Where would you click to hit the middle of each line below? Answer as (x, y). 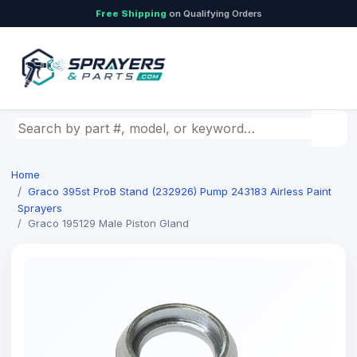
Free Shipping (131, 14)
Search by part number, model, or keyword (148, 127)
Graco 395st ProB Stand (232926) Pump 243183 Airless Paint (180, 191)
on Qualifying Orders (214, 14)
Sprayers (40, 208)
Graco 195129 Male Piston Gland (108, 223)
